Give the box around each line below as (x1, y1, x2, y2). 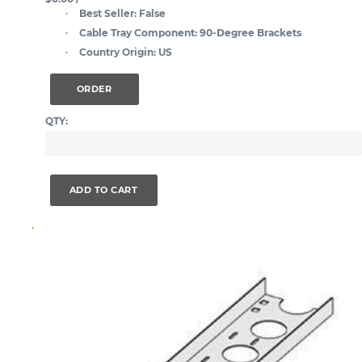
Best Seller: (79, 6, 137, 19)
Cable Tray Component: (79, 26, 197, 39)
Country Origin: (79, 45, 156, 58)
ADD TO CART (69, 184, 138, 196)
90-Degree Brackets (200, 26, 301, 39)
